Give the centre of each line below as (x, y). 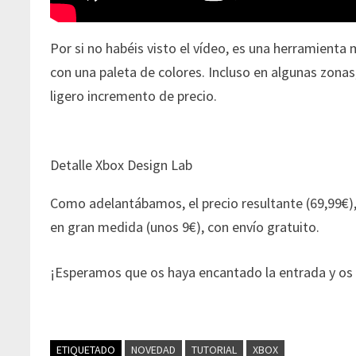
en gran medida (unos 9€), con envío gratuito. (185, 227)
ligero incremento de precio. (134, 96)
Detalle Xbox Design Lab (122, 165)
